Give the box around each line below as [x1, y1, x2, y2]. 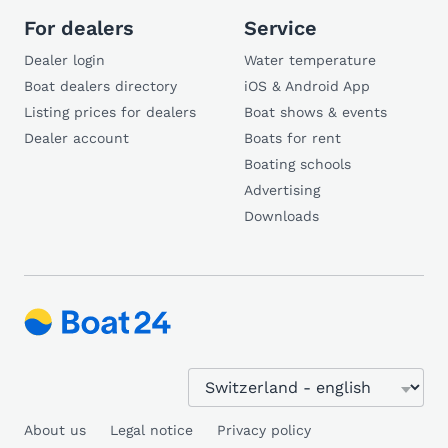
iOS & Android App [244, 78, 370, 94]
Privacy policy [217, 422, 311, 438]
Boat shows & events [244, 104, 387, 120]
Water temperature [244, 52, 376, 68]
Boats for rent [244, 130, 341, 146]
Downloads [244, 208, 319, 224]
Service [244, 16, 317, 40]
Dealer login [24, 52, 105, 68]
